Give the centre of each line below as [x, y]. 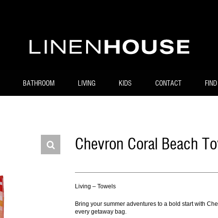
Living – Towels [95, 186]
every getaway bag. [101, 212]
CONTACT [168, 83]
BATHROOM [39, 83]
